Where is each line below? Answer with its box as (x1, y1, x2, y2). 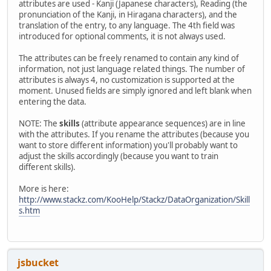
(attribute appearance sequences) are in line (80, 118, 246, 129)
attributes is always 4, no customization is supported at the (19, 74, 235, 86)
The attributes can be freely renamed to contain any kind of (19, 53, 239, 64)
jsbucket (18, 255, 59, 269)
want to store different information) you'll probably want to (19, 140, 238, 151)
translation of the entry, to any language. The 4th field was (19, 20, 235, 31)
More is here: (19, 183, 69, 195)
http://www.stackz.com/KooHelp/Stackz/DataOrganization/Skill (19, 194, 250, 206)
